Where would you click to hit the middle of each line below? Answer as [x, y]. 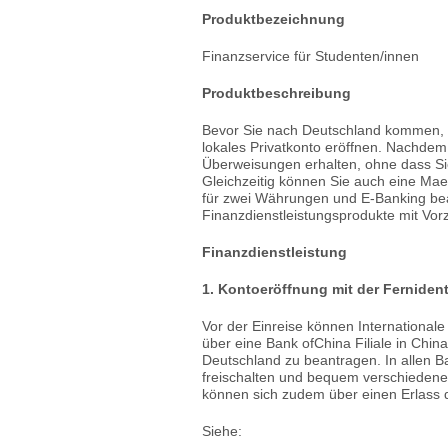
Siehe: [222, 431]
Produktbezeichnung [273, 19]
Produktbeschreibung [276, 93]
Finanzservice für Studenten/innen [310, 56]
